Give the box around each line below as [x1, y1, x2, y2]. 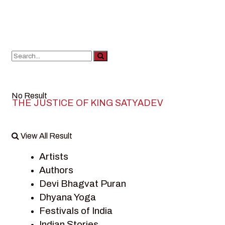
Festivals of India [39, 205, 113, 216]
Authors [39, 164, 73, 175]
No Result [12, 91, 47, 100]
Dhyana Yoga [39, 191, 96, 202]
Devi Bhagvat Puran [39, 178, 126, 189]
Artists [39, 151, 68, 162]
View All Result [19, 132, 72, 140]
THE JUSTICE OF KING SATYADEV [12, 97, 163, 108]
